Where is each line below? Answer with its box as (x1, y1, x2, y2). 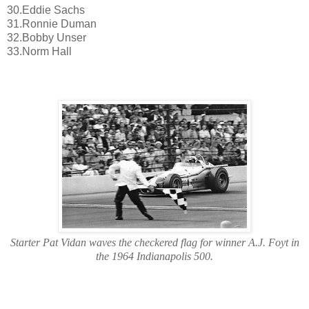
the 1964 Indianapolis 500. (96, 250, 213, 263)
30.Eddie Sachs (7, 4, 85, 17)
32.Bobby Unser (7, 32, 86, 44)
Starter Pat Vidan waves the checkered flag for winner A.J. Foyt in (10, 237, 299, 249)
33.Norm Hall (7, 46, 72, 58)
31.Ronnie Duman (7, 18, 97, 30)
